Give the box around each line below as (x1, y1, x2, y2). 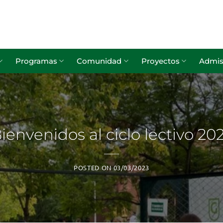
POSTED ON (74, 163, 113, 172)
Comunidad (77, 56, 122, 66)
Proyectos (141, 56, 180, 66)
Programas (15, 56, 58, 66)
